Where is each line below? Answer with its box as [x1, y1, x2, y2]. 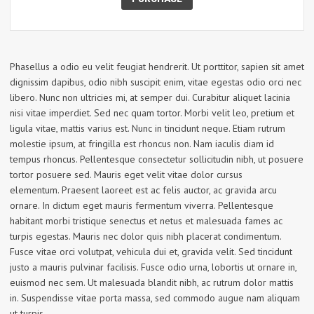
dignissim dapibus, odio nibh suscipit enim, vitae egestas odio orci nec [10, 76, 301, 89]
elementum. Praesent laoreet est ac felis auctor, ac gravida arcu [10, 184, 277, 197]
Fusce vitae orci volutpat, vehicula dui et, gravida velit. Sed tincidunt [10, 245, 292, 259]
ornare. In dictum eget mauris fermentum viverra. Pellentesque [10, 199, 273, 212]
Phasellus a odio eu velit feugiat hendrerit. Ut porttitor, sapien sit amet [10, 60, 304, 74]
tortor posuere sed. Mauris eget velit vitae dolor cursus [10, 168, 243, 182]
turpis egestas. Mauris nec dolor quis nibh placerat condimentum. [10, 230, 281, 243]
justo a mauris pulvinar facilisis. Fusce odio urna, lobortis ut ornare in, [10, 261, 296, 274]
